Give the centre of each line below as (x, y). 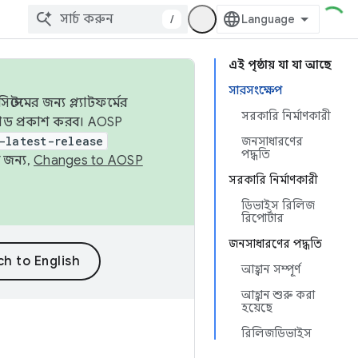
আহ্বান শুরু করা (278, 295)
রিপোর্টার (263, 218)
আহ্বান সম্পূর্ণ (271, 269)
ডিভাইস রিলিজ (278, 205)
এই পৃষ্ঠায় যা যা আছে (280, 65)
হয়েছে (257, 308)
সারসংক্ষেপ (255, 90)
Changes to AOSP (88, 161)
